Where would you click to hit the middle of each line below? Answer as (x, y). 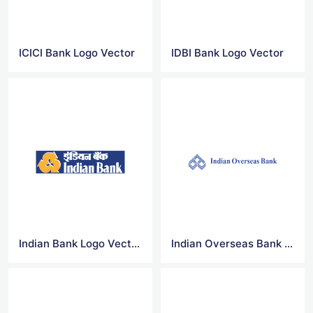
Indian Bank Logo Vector (136, 243)
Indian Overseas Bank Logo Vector (289, 243)
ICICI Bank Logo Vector (77, 53)
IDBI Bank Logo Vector (228, 53)
